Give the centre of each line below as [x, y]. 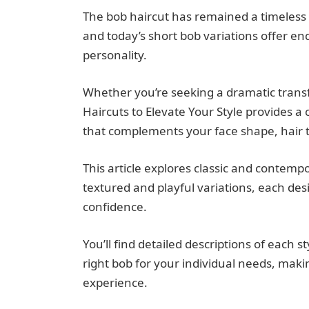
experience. [115, 283]
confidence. [114, 206]
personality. [114, 54]
